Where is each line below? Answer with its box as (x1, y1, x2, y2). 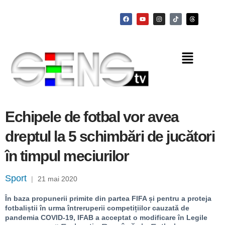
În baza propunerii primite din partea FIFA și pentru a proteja (5, 194, 211, 203)
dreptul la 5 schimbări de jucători (5, 128, 214, 145)
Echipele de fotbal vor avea (5, 108, 179, 126)
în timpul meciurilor (5, 148, 129, 165)
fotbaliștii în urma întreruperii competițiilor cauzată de (5, 204, 189, 212)
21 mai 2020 (38, 175, 77, 183)
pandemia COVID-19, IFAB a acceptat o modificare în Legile (5, 213, 207, 222)
